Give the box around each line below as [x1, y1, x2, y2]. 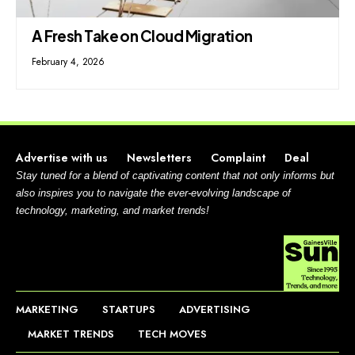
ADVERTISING [179, 302, 250, 318]
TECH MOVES [138, 326, 207, 342]
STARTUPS [102, 302, 155, 318]
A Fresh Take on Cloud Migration [32, 25, 253, 45]
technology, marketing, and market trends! [16, 204, 209, 217]
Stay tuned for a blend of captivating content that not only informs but [16, 170, 334, 182]
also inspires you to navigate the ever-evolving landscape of [16, 187, 291, 200]
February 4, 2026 [32, 54, 105, 69]
